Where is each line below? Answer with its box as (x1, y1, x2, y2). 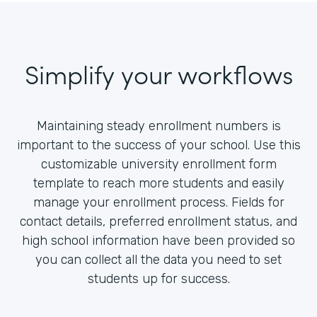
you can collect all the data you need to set (35, 251, 282, 267)
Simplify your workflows (24, 54, 293, 91)
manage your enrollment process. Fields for (33, 194, 284, 210)
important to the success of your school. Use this (16, 137, 301, 153)
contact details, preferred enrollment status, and (20, 213, 297, 229)
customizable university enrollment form (40, 156, 277, 172)
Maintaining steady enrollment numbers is (36, 117, 281, 134)
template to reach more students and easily (33, 175, 284, 191)
